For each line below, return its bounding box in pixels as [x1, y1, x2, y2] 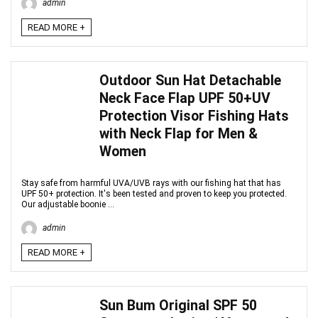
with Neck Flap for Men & [99, 126, 258, 142]
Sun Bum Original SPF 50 [99, 297, 257, 314]
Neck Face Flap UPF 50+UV [99, 90, 270, 106]
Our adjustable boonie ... [21, 199, 114, 209]
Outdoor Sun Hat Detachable [99, 72, 281, 89]
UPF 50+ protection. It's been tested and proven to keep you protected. [21, 189, 287, 199]
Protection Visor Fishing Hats [99, 108, 289, 124]
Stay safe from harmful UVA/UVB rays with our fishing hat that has [21, 178, 281, 188]
